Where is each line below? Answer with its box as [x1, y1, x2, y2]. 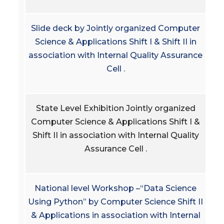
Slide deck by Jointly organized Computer [31, 23, 200, 33]
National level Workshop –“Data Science [34, 183, 196, 193]
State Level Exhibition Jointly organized [35, 103, 195, 113]
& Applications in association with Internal [30, 210, 200, 220]
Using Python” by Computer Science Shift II [28, 196, 203, 206]
